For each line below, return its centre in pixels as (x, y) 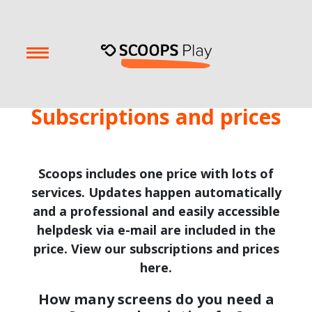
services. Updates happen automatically (156, 192)
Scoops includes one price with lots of (156, 173)
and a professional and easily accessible (156, 211)
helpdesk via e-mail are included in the (156, 230)
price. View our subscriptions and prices (156, 249)
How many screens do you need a (156, 299)
